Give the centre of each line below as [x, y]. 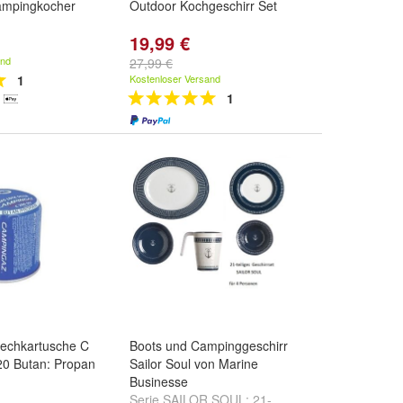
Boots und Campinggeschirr [209, 345]
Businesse [159, 381]
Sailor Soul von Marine [194, 363]
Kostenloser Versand [175, 78]
